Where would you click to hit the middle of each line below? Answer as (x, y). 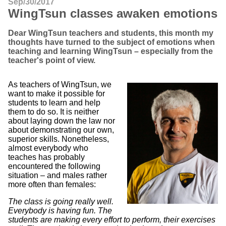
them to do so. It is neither (53, 112)
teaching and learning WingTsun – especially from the (110, 51)
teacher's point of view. (52, 60)
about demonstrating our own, (61, 130)
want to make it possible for (56, 94)
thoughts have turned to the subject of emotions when (111, 42)
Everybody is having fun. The (60, 211)
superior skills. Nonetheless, (59, 139)
